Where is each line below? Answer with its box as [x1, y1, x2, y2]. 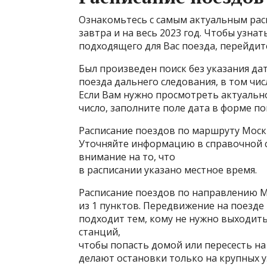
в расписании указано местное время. [79, 163, 257, 176]
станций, [79, 225, 120, 238]
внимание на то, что [79, 150, 175, 163]
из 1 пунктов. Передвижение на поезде [79, 199, 264, 212]
